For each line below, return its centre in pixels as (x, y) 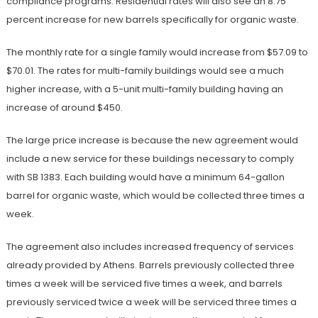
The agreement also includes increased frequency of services (150, 247)
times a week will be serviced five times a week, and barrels (144, 284)
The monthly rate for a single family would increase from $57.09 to (157, 53)
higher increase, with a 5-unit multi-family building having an (144, 89)
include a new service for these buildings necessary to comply (150, 159)
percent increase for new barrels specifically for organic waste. (152, 20)
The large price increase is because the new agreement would (152, 141)
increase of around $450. (64, 108)
